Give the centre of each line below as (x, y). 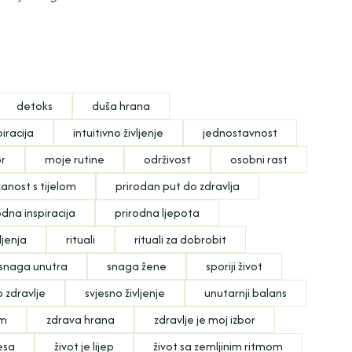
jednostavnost (240, 132)
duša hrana (121, 105)
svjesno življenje (125, 292)
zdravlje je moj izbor (205, 319)
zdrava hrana (81, 319)
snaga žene (137, 266)
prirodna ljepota (158, 212)
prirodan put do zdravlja (178, 185)
